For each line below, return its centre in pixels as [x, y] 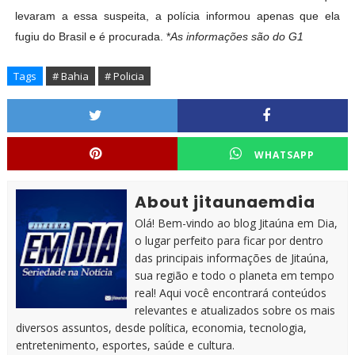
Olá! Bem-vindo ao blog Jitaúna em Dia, [236, 223]
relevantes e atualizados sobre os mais [235, 311]
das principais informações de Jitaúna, [231, 258]
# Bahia [70, 76]
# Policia [124, 76]
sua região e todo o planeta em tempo [234, 276]
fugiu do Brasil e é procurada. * [92, 37]
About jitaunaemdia [225, 202]
